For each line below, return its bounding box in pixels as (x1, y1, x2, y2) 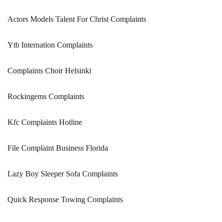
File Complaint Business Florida (7, 144, 108, 153)
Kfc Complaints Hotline (7, 118, 82, 127)
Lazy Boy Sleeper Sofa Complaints (7, 169, 118, 178)
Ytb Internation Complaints (7, 41, 93, 50)
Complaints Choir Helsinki (7, 66, 91, 75)
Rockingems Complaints (7, 92, 84, 101)
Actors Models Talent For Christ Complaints (7, 15, 146, 24)
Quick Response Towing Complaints (7, 195, 123, 204)
